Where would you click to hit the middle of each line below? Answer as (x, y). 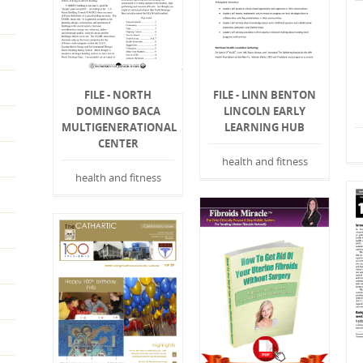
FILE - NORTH (118, 95)
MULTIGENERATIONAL (119, 128)
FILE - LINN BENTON (265, 95)
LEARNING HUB (265, 128)
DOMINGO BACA (118, 111)
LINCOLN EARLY (265, 111)
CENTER (118, 144)
